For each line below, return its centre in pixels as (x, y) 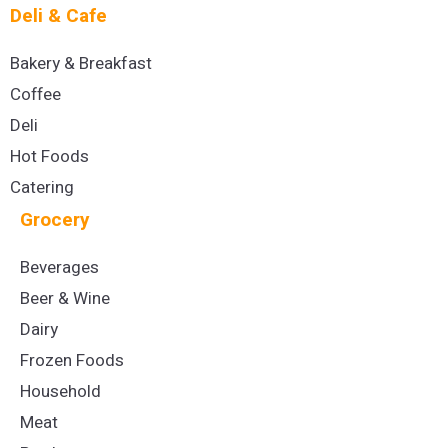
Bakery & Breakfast (81, 63)
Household (60, 391)
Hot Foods (49, 156)
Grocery (55, 219)
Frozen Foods (72, 360)
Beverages (59, 267)
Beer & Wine (65, 298)
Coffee (35, 94)
